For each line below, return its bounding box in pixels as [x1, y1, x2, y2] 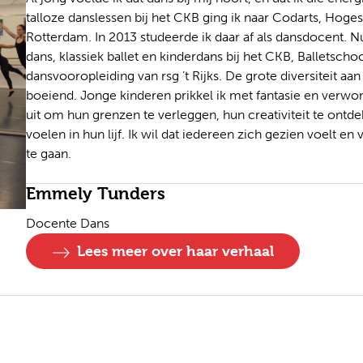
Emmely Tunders [26, 184, 166, 204]
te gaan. [26, 146, 72, 162]
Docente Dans [26, 216, 110, 232]
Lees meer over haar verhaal [77, 242, 275, 260]
